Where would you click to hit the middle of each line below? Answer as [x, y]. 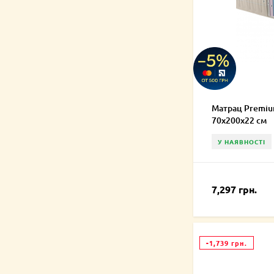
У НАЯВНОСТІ [242, 142]
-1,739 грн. [227, 243]
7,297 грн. [234, 190]
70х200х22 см [239, 120]
